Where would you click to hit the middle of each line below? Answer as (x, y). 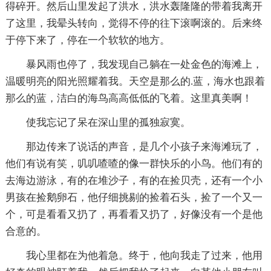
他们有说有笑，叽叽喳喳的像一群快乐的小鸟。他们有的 (134, 163)
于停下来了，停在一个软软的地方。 (87, 40)
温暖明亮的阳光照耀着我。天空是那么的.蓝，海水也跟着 (135, 81)
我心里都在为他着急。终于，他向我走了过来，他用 (144, 255)
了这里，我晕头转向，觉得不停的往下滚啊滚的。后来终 (134, 23)
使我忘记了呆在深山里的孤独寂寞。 (108, 122)
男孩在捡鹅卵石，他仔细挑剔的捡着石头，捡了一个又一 (134, 197)
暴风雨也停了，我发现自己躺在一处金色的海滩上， (144, 64)
